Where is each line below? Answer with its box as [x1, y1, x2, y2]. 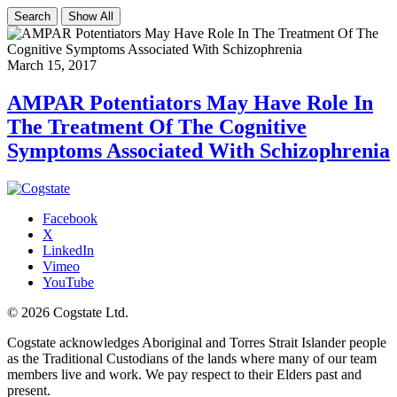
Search [14, 9, 51, 23]
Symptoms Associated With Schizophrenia [7, 138, 390, 162]
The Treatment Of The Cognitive [7, 114, 307, 138]
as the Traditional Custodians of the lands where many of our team [7, 350, 377, 366]
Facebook [43, 210, 97, 226]
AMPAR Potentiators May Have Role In [7, 90, 373, 114]
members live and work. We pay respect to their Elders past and [7, 366, 362, 382]
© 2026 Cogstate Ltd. [7, 304, 128, 320]
